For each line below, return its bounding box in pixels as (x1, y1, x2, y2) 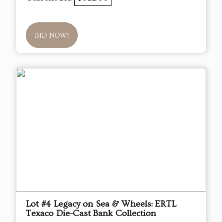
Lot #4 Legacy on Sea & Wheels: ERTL (26, 199, 176, 210)
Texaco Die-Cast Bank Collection (26, 208, 156, 219)
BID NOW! (35, 32, 69, 40)
